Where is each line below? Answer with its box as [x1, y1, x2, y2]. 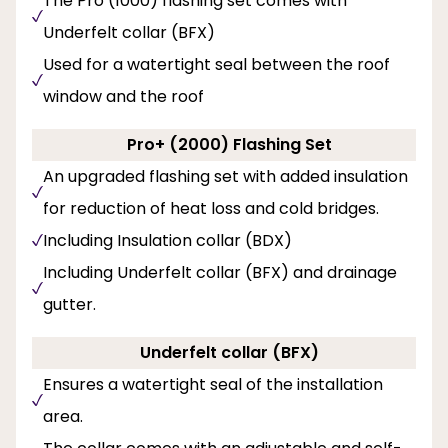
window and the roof [43, 84, 204, 108]
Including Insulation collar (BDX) [43, 228, 292, 252]
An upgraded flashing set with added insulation [43, 164, 408, 188]
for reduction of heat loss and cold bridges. [43, 196, 379, 220]
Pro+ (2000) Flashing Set [127, 132, 332, 156]
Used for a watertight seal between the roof [43, 52, 390, 76]
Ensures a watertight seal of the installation [43, 372, 383, 396]
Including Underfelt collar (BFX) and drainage [43, 260, 397, 284]
